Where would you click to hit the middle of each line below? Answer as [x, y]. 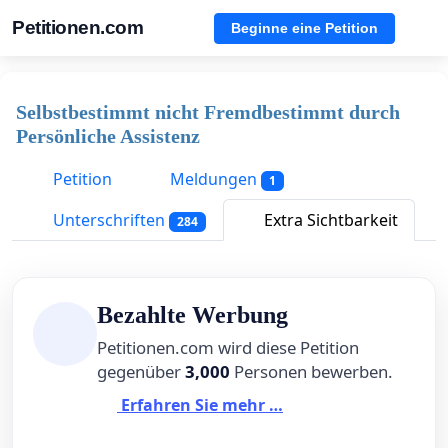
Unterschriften [109, 220]
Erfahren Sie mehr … [200, 405]
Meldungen [213, 179]
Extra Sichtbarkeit [328, 220]
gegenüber [141, 372]
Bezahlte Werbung [192, 315]
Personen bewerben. [311, 372]
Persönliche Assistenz [108, 136]
